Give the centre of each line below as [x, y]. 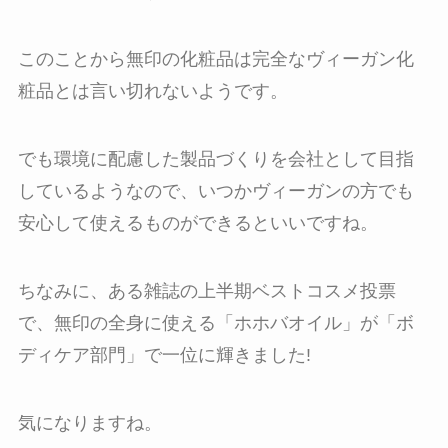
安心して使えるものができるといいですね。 [197, 222]
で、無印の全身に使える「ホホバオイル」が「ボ [215, 322]
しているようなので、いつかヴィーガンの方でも [215, 190]
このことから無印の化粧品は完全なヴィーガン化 [215, 59]
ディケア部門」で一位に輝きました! [164, 354]
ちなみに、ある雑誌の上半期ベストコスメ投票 [206, 290]
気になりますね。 [89, 422]
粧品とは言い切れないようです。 [152, 91]
